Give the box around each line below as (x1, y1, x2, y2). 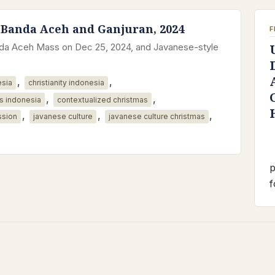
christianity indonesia (28, 78, 104, 88)
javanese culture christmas (108, 112, 205, 122)
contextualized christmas (56, 95, 148, 105)
